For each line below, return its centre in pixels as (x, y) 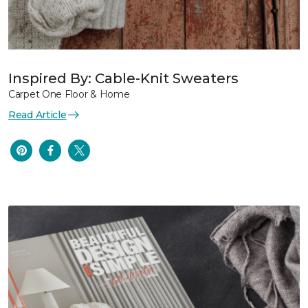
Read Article (37, 114)
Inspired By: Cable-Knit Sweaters (123, 78)
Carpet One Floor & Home (69, 94)
